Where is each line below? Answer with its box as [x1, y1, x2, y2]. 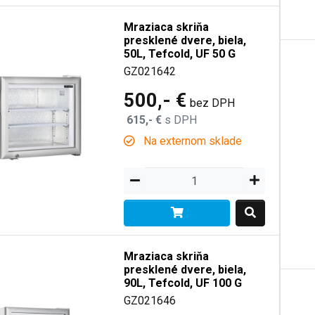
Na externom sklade [141, 134, 243, 148]
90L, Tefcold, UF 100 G [124, 276, 243, 290]
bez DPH [190, 96, 236, 110]
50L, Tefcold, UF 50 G [124, 47, 236, 60]
